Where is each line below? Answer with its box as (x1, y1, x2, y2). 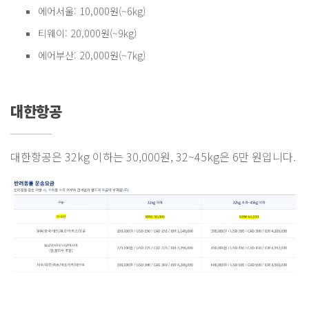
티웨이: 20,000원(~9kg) (38, 26, 137, 40)
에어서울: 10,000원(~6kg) (38, 3, 146, 18)
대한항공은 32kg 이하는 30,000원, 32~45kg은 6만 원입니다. (10, 148, 296, 165)
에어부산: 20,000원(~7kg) (38, 48, 146, 62)
